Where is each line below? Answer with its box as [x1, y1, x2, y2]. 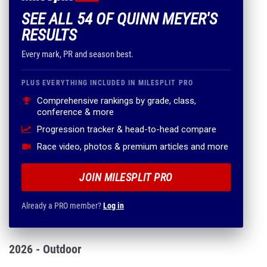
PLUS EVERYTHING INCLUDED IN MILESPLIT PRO [21, 79, 194, 87]
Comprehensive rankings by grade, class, [37, 95, 196, 106]
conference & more [37, 107, 114, 117]
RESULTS [21, 26, 77, 45]
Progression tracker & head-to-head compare [37, 124, 216, 135]
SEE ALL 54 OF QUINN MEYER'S [21, 10, 218, 29]
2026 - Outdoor [9, 242, 82, 256]
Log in [103, 201, 124, 210]
